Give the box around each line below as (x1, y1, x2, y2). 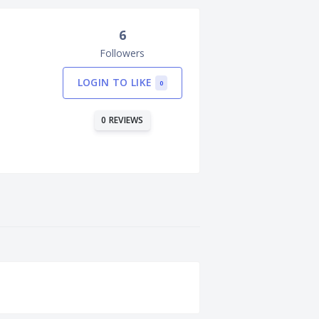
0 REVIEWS (101, 113, 144, 126)
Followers (100, 46, 145, 60)
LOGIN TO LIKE (77, 75, 155, 89)
